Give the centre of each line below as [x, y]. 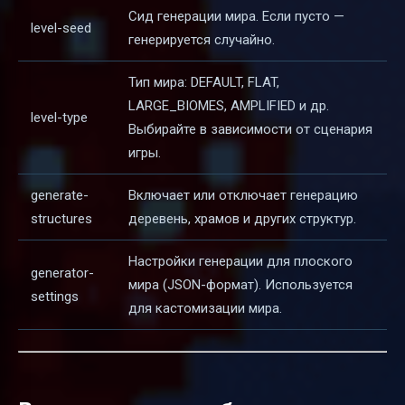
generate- [60, 196]
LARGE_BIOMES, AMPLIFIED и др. [229, 106]
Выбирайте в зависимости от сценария [250, 130]
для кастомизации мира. [205, 309]
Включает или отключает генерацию [243, 196]
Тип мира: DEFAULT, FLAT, [204, 83]
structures [61, 219]
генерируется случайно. [202, 40]
